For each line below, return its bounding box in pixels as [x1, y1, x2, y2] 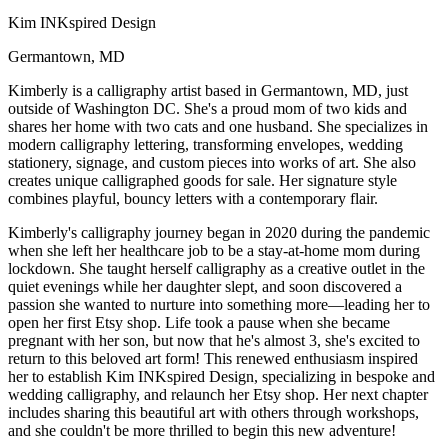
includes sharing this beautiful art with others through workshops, [8, 403, 419, 421]
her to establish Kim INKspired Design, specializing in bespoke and [8, 367, 435, 385]
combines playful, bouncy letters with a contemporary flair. [8, 189, 378, 207]
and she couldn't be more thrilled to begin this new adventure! [8, 421, 396, 439]
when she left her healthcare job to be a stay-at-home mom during [8, 241, 420, 259]
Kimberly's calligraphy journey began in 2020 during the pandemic [8, 223, 430, 241]
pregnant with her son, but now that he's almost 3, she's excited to [8, 331, 420, 349]
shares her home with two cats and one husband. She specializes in [8, 117, 428, 135]
